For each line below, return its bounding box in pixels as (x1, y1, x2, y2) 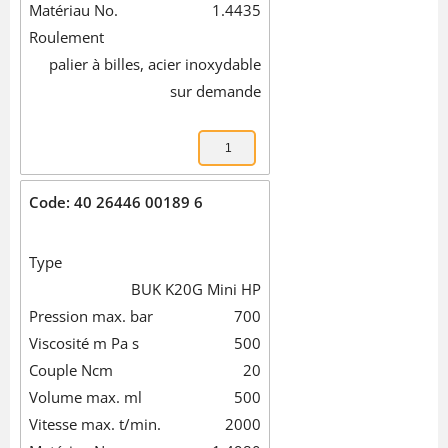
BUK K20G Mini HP (131, 279, 261, 300)
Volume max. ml (29, 387, 142, 408)
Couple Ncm (29, 360, 113, 381)
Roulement (29, 27, 104, 48)
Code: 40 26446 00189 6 (29, 192, 203, 213)
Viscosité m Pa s (29, 333, 139, 354)
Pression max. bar (29, 306, 153, 327)
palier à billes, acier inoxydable (49, 54, 261, 75)
